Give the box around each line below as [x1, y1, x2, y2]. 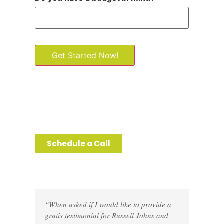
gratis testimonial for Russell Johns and [45, 210, 168, 221]
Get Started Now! [51, 50, 118, 61]
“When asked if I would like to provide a [45, 199, 171, 210]
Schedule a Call [47, 138, 110, 149]
